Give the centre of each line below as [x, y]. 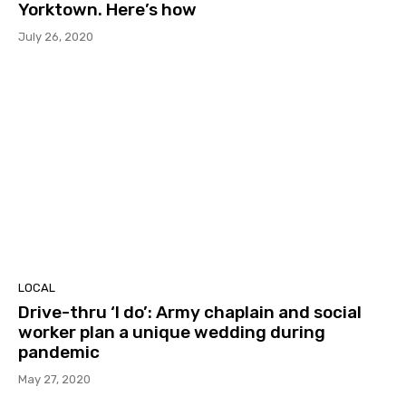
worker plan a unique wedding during [172, 332]
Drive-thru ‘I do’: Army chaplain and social [190, 312]
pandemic [59, 352]
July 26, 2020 [56, 37]
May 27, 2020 [54, 379]
